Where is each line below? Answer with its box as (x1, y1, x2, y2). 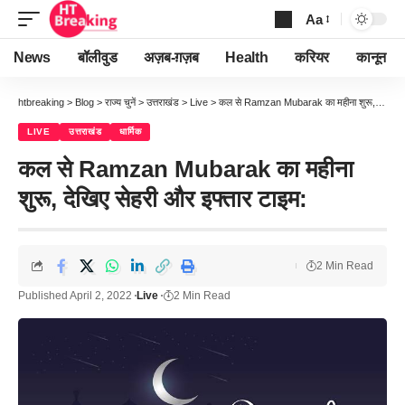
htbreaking (18, 97, 64, 108)
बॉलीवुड (77, 50, 118, 65)
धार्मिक (119, 127, 142, 137)
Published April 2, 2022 (18, 289, 132, 302)
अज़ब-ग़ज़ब (144, 50, 199, 65)
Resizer (305, 43, 352, 60)
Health (225, 50, 268, 65)
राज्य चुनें (105, 97, 136, 108)
